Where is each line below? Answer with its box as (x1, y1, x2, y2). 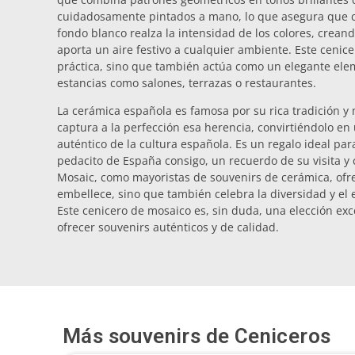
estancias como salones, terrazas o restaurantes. (57, 74, 316, 90)
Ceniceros (234, 324, 331, 349)
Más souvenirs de (63, 324, 235, 349)
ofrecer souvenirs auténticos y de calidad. (57, 219, 279, 235)
